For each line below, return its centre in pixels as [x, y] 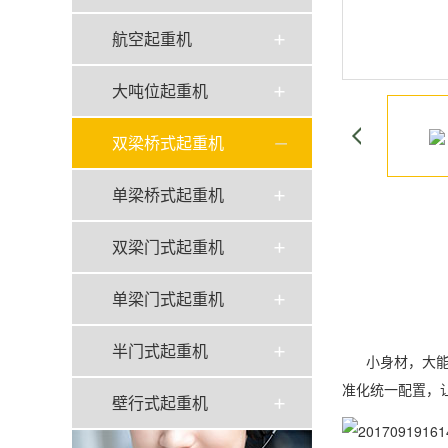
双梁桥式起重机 [168, 142]
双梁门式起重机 [168, 246]
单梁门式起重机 [168, 298]
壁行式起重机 [160, 402]
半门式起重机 [160, 350]
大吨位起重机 [160, 90]
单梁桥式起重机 [168, 194]
